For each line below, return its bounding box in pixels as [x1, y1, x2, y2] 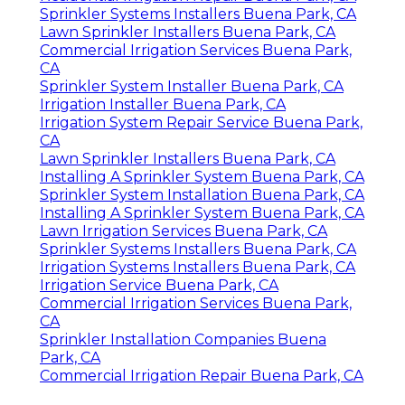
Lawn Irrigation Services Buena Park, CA [40, 221, 327, 240]
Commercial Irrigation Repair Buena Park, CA [40, 366, 363, 384]
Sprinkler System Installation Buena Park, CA [40, 185, 364, 203]
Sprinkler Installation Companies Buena [40, 330, 326, 348]
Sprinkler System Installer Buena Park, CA [40, 77, 344, 95]
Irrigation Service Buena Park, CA [40, 276, 278, 294]
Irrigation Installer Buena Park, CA [40, 95, 286, 113]
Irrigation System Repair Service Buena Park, [40, 113, 363, 131]
